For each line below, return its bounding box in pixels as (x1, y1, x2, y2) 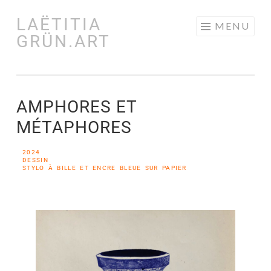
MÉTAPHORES (16, 117, 132, 137)
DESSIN (22, 157, 48, 163)
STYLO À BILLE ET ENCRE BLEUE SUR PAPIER (22, 165, 187, 171)
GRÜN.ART (16, 31, 111, 51)
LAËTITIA (16, 15, 102, 34)
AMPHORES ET (16, 97, 137, 117)
